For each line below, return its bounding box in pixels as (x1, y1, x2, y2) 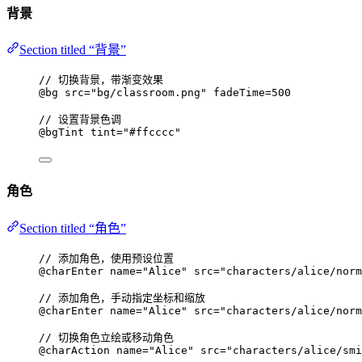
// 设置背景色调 (39, 113, 121, 126)
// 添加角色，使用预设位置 (39, 251, 174, 264)
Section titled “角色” (19, 221, 126, 235)
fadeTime (213, 86, 265, 99)
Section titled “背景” (19, 43, 126, 57)
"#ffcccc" (123, 126, 181, 139)
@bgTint (39, 126, 84, 139)
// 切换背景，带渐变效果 (39, 74, 163, 86)
